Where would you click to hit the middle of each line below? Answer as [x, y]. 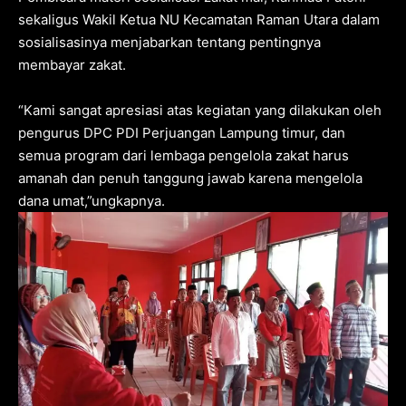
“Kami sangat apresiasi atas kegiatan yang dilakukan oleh [200, 110]
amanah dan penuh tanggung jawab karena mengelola [190, 178]
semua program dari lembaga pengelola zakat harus [184, 155]
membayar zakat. [72, 64]
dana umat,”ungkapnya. [92, 200]
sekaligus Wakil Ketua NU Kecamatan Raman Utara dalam [199, 19]
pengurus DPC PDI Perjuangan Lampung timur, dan [182, 132]
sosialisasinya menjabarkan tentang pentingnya [169, 42]
